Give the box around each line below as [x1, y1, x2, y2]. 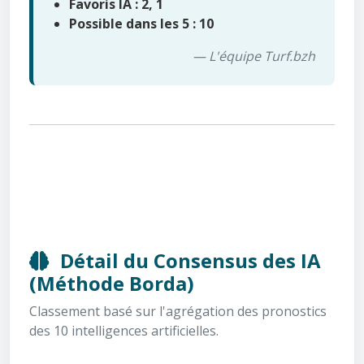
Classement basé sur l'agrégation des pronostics [29, 301, 327, 320]
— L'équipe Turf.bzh [193, 46, 315, 65]
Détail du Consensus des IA [55, 246, 321, 274]
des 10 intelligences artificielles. [29, 321, 219, 340]
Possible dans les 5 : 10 [69, 14, 214, 32]
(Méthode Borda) [29, 269, 194, 297]
